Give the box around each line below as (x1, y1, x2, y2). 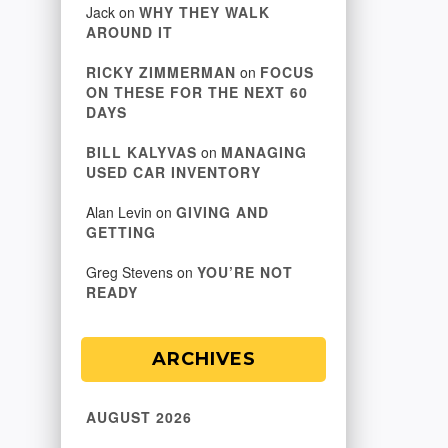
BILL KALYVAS (86, 142, 197, 162)
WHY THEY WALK (139, 2, 270, 22)
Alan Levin (86, 202, 152, 222)
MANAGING (221, 142, 307, 162)
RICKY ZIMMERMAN (86, 62, 236, 82)
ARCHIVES (151, 348, 256, 370)
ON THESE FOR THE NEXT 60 (86, 82, 308, 102)
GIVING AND (176, 202, 269, 222)
